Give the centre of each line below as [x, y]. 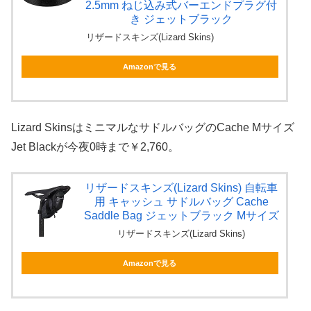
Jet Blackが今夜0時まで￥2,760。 [95, 146]
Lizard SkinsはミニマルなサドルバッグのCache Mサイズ [153, 127]
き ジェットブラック [182, 19]
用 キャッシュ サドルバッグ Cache [181, 202]
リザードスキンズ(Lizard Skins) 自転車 [182, 188]
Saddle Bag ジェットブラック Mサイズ [181, 216]
